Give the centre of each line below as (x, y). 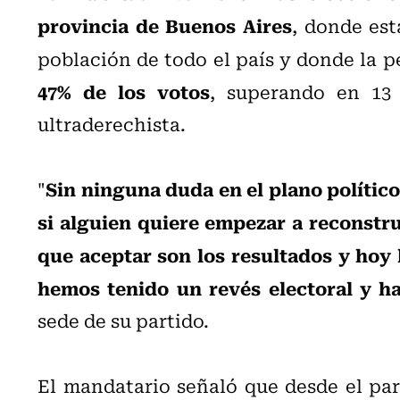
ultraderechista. (112, 123)
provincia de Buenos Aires (165, 25)
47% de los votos (124, 91)
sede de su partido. (123, 320)
